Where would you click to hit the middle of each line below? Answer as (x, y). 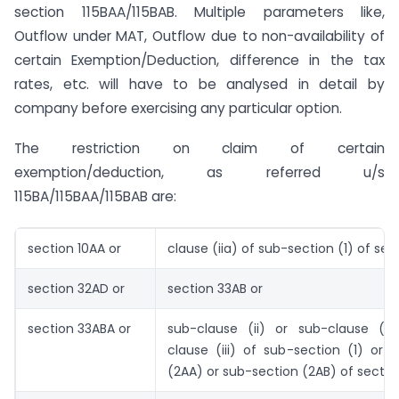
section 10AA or (74, 249)
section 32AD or (76, 289)
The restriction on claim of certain (199, 148)
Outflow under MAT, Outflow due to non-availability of (199, 36)
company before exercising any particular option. (178, 108)
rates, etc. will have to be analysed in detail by (199, 84)
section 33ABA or (79, 329)
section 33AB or (215, 289)
